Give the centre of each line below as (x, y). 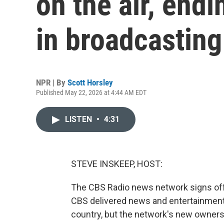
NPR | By (52, 82)
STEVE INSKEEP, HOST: (117, 164)
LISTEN (79, 119)
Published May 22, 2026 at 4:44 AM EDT (91, 92)
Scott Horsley (90, 82)
